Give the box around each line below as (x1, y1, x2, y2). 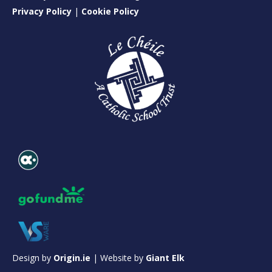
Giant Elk (146, 252, 185, 264)
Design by (12, 252, 53, 264)
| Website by (90, 252, 146, 264)
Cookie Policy (81, 5, 139, 18)
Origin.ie (53, 252, 90, 264)
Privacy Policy (12, 5, 72, 18)
